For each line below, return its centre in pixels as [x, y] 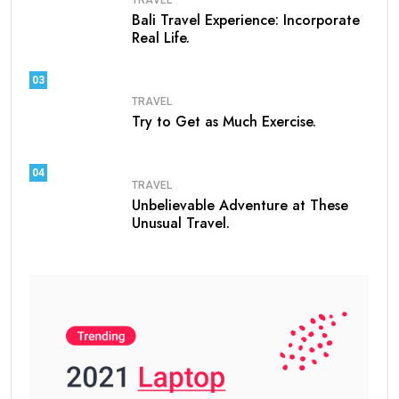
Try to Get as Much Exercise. [224, 121]
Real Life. [161, 37]
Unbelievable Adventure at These [240, 205]
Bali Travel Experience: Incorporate [246, 20]
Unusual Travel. [181, 223]
